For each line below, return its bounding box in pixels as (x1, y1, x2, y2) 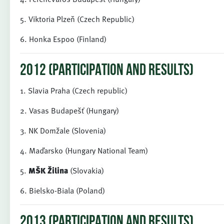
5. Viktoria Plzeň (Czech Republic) (20, 13, 134, 25)
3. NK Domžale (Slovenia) (20, 124, 106, 136)
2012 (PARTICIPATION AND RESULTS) (20, 63, 193, 79)
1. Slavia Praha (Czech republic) (20, 84, 127, 96)
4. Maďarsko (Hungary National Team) (20, 144, 148, 156)
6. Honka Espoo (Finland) (20, 33, 106, 45)
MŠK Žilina (28, 164, 68, 176)
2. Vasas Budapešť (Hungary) (20, 104, 119, 116)
